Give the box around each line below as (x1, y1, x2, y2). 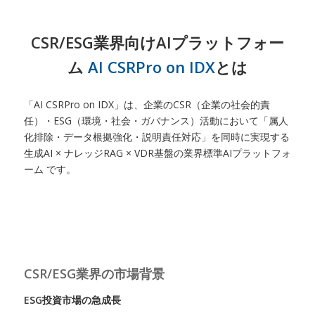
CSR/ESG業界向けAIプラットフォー (30, 32, 284, 53)
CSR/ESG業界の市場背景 (23, 265, 165, 282)
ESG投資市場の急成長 (23, 293, 121, 307)
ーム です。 (23, 162, 76, 176)
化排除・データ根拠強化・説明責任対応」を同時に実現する (23, 130, 290, 143)
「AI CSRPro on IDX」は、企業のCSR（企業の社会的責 (23, 98, 270, 111)
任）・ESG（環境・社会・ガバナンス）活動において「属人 (23, 114, 288, 127)
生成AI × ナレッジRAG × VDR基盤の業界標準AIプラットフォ (23, 146, 291, 160)
